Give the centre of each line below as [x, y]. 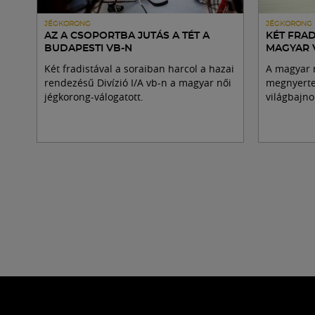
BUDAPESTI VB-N [88, 49]
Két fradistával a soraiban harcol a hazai [139, 69]
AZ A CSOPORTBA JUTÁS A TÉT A [127, 36]
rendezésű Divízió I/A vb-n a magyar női [138, 83]
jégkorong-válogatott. [94, 97]
